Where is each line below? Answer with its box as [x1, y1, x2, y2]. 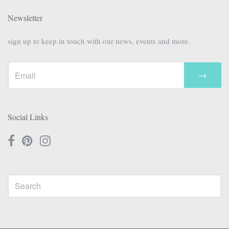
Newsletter [8, 12, 42, 23]
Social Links [8, 111, 48, 122]
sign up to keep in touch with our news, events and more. [8, 35, 190, 46]
